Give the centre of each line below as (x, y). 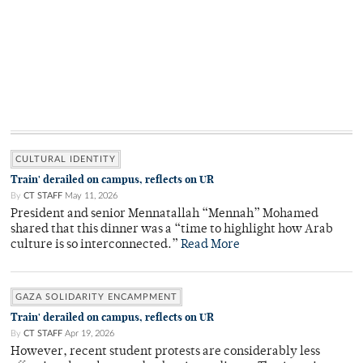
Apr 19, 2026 (90, 334)
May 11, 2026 (91, 196)
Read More (210, 246)
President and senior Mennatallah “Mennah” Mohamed (164, 215)
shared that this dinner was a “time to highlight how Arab (172, 230)
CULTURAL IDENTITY (66, 160)
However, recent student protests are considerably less (165, 352)
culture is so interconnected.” (96, 246)
